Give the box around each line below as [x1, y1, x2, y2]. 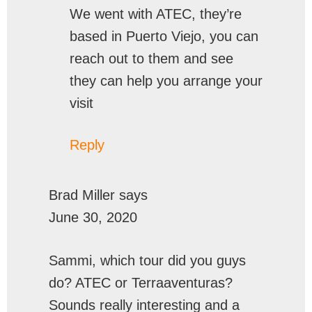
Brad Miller [49, 187, 115, 203]
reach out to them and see [70, 51, 233, 66]
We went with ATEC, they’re [70, 6, 242, 22]
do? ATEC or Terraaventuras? [49, 275, 233, 290]
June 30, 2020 [49, 210, 137, 225]
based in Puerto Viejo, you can [70, 29, 258, 44]
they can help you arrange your [70, 73, 263, 88]
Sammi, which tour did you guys [49, 253, 246, 268]
